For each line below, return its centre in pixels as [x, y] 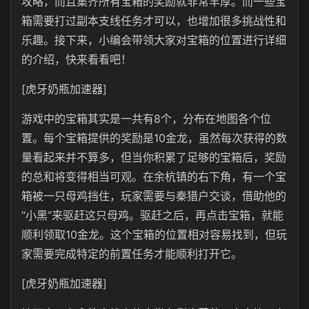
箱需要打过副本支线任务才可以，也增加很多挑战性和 [154, 21]
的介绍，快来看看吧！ [77, 59]
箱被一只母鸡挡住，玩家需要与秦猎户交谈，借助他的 [154, 196]
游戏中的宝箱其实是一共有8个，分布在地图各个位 [146, 119]
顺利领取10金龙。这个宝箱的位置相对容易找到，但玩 [154, 235]
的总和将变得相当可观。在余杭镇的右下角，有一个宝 [154, 177]
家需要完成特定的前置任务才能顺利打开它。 [132, 254]
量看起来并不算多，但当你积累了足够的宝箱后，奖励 [154, 157]
